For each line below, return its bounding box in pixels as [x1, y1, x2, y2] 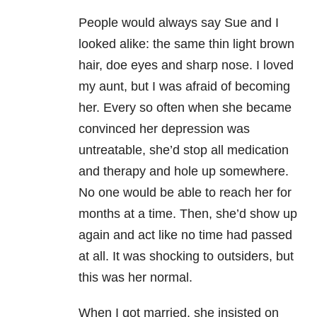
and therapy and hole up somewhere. [79, 164, 289, 179]
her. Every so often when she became [79, 100, 292, 115]
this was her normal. [79, 270, 192, 285]
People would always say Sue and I [79, 16, 279, 30]
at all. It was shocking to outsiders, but [79, 249, 294, 264]
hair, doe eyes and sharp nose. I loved [79, 58, 294, 73]
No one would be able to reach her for [79, 185, 292, 200]
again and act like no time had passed [79, 228, 292, 243]
